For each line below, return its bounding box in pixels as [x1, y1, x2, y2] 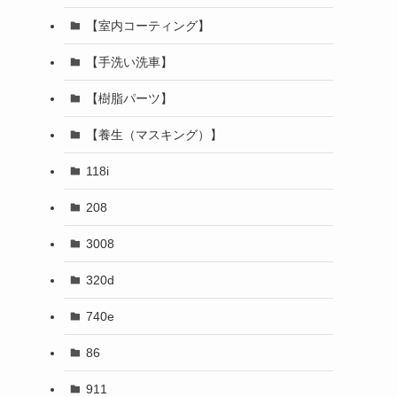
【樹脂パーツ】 [85, 90, 173, 105]
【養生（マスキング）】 [85, 127, 222, 142]
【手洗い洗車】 [85, 54, 173, 69]
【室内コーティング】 [85, 18, 210, 33]
